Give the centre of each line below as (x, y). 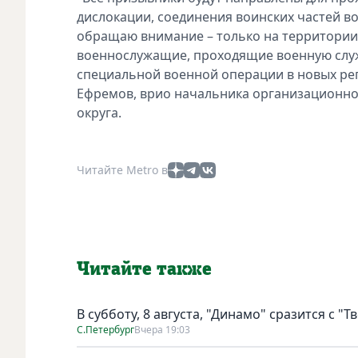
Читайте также (144, 269)
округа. (99, 112)
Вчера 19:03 (162, 329)
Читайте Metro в (122, 169)
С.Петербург (105, 329)
